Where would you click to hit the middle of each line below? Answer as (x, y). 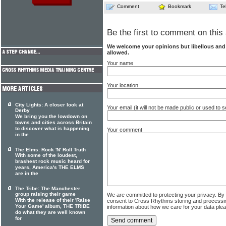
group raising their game (45, 194)
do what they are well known (50, 212)
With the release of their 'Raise (53, 200)
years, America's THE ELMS (50, 167)
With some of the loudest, (46, 155)
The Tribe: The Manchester (48, 188)
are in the (27, 174)
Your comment (125, 130)
